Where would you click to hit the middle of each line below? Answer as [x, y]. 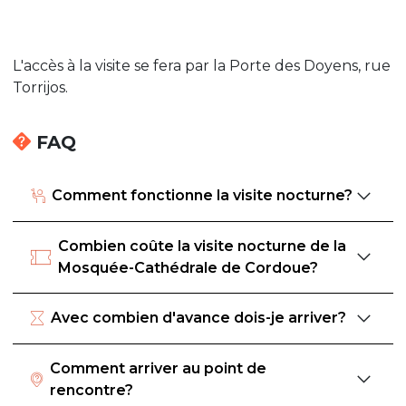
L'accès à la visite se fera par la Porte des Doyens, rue [202, 65]
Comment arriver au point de [158, 368]
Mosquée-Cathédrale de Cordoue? [188, 267]
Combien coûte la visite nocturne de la [202, 246]
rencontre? [92, 390]
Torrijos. [40, 87]
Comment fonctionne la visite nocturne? [202, 196]
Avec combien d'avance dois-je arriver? [198, 318]
